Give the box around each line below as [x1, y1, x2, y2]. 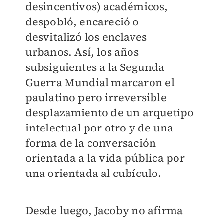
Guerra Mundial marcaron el [25, 74, 175, 89]
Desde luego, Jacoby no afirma [25, 202, 183, 218]
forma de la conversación [25, 135, 156, 150]
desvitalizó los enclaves [25, 29, 147, 44]
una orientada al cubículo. [25, 165, 162, 180]
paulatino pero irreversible [25, 89, 167, 105]
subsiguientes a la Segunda [25, 59, 165, 74]
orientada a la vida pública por [25, 150, 185, 165]
